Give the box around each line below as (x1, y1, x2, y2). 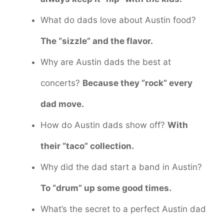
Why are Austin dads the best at (40, 57, 171, 67)
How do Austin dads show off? (40, 120, 167, 130)
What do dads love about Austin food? (40, 15, 196, 25)
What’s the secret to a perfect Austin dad (40, 204, 206, 214)
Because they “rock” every (82, 78, 192, 88)
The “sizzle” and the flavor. (40, 36, 153, 46)
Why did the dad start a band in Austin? (40, 162, 202, 172)
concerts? (40, 78, 82, 88)
